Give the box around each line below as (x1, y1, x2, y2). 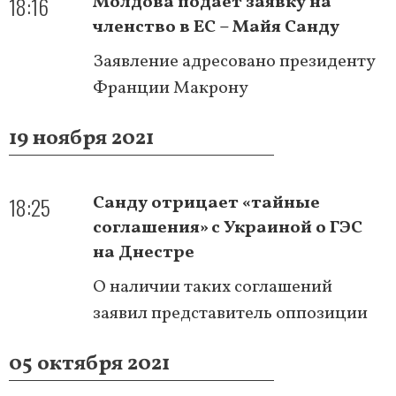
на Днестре (93, 240, 194, 265)
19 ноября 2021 (9, 123, 154, 154)
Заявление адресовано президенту (93, 49, 376, 74)
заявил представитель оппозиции (93, 301, 368, 326)
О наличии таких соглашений (93, 274, 332, 300)
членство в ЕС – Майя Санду (93, 14, 339, 40)
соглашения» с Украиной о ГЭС (93, 215, 362, 240)
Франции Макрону (93, 75, 248, 101)
